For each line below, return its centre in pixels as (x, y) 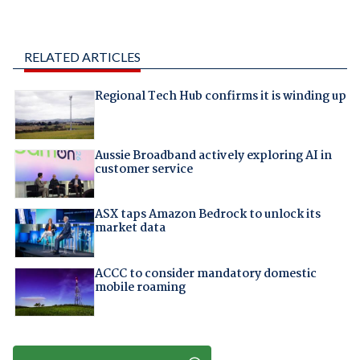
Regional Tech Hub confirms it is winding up (220, 97)
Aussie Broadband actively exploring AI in (213, 155)
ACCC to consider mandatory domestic (205, 274)
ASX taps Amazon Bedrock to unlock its (207, 215)
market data (130, 229)
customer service (143, 169)
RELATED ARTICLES (82, 57)
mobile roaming (140, 287)
